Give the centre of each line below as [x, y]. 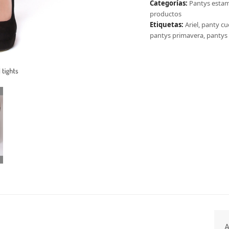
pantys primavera [176, 35]
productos [165, 14]
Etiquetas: [166, 25]
